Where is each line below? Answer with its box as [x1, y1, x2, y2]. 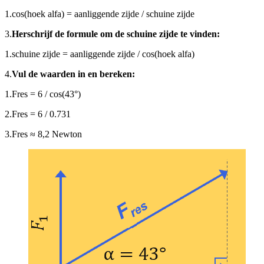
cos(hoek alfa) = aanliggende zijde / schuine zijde [12, 9, 194, 19]
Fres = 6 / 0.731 [12, 109, 71, 120]
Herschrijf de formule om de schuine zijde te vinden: [12, 29, 220, 39]
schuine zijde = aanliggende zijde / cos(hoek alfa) [12, 49, 194, 60]
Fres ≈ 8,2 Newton [12, 129, 82, 140]
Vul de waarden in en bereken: [12, 69, 135, 80]
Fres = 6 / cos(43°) [12, 89, 81, 100]
